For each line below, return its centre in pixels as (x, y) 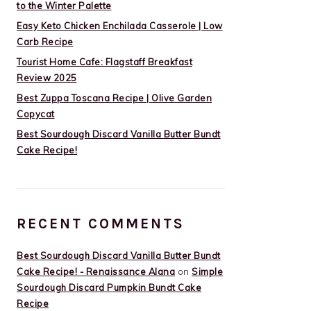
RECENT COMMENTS (101, 224)
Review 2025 (47, 78)
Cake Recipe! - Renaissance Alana (96, 271)
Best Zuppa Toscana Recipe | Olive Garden (114, 98)
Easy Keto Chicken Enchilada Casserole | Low (120, 26)
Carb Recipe (45, 42)
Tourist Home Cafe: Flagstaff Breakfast (104, 62)
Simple (207, 271)
